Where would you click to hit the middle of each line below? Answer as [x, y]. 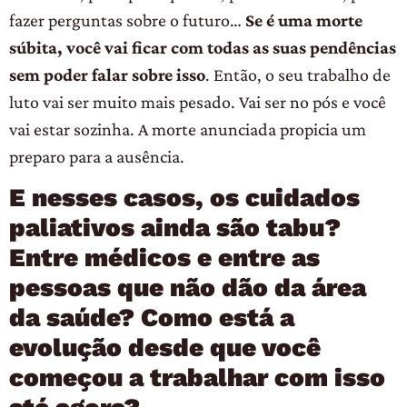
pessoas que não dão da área [188, 287]
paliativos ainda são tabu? [175, 227]
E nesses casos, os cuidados [184, 197]
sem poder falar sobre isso [107, 74]
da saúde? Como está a [152, 317]
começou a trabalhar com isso [197, 377]
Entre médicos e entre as [164, 257]
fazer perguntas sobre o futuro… [127, 20]
